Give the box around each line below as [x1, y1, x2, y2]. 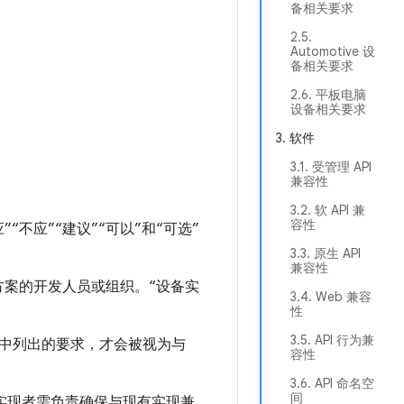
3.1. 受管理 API [290, 159, 372, 175]
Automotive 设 [290, 43, 375, 60]
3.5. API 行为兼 [290, 332, 374, 348]
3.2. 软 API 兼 [290, 202, 365, 218]
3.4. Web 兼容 [290, 289, 372, 305]
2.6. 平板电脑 [290, 87, 366, 103]
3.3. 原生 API [290, 245, 361, 262]
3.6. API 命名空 [290, 375, 374, 391]
